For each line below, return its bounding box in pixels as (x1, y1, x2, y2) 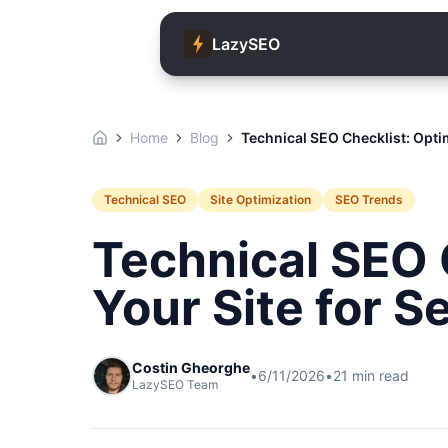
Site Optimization (210, 192, 311, 207)
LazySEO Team (132, 377, 218, 392)
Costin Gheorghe (132, 359, 250, 376)
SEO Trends (335, 192, 403, 207)
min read (348, 367, 409, 384)
